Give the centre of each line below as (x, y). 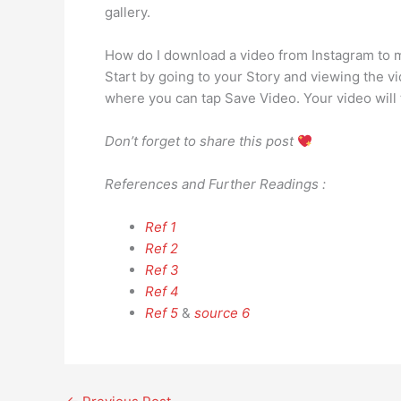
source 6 (222, 313)
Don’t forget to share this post (201, 141)
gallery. (128, 12)
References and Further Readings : (215, 184)
